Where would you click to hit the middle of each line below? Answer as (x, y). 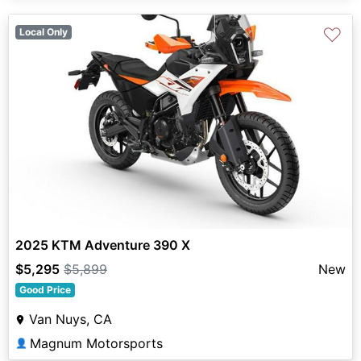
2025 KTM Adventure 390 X (103, 245)
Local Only (43, 31)
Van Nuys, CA (71, 319)
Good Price (45, 289)
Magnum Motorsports (96, 343)
